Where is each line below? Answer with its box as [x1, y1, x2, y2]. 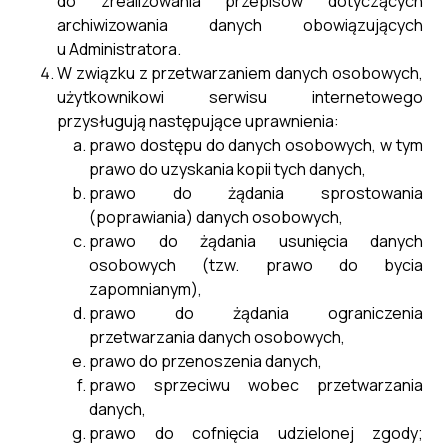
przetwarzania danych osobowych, [89, 326, 345, 348]
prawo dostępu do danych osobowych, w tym [89, 134, 423, 156]
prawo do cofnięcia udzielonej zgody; [89, 422, 423, 444]
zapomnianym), [89, 278, 202, 300]
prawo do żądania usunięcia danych [89, 230, 423, 252]
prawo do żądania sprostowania [89, 182, 423, 204]
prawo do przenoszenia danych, [89, 350, 322, 372]
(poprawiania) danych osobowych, [89, 206, 343, 228]
